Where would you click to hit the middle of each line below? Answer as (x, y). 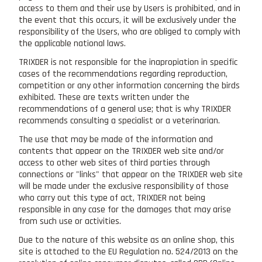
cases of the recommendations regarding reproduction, (123, 74)
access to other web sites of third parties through (114, 163)
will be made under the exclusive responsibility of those (124, 186)
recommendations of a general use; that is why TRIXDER (125, 109)
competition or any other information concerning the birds (129, 85)
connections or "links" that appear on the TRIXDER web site (131, 174)
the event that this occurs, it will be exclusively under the (127, 20)
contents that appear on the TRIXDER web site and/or (121, 151)
